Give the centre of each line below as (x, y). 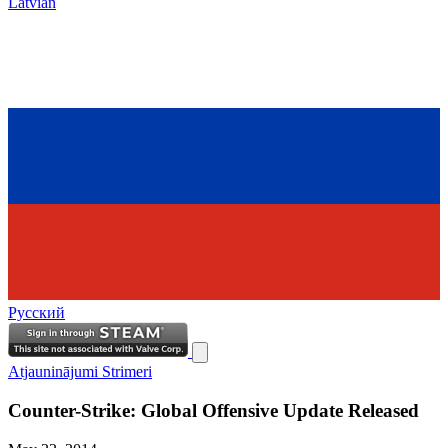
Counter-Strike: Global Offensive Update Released (213, 410)
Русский (36, 313)
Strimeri (127, 372)
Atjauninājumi (55, 372)
